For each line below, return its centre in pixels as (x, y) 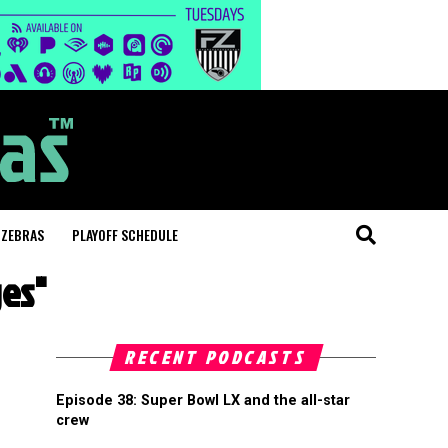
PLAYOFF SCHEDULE (125, 234)
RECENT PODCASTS (216, 357)
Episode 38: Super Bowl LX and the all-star (203, 400)
